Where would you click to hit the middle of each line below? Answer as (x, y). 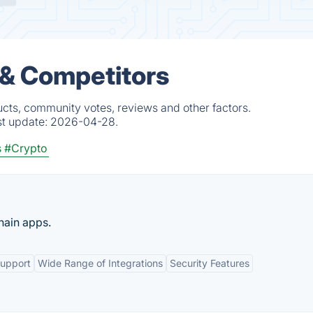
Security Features (210, 263)
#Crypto (26, 148)
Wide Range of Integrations (100, 263)
